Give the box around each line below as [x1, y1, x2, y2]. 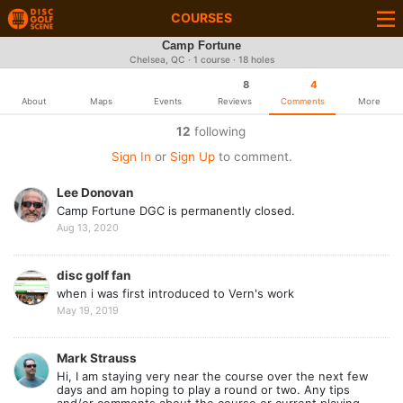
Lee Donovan [57, 185, 133, 200]
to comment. [214, 149, 292, 164]
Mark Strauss [57, 350, 137, 365]
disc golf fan [57, 267, 130, 282]
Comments [280, 96, 325, 106]
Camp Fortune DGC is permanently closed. [57, 203, 295, 219]
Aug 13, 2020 [57, 220, 119, 234]
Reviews [218, 96, 253, 106]
